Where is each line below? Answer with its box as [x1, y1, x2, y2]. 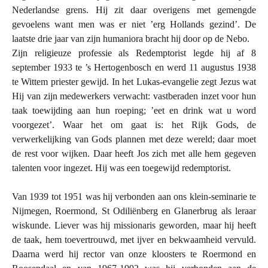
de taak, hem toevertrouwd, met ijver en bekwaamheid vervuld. [12, 234, 256, 245]
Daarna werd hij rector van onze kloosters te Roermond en [12, 248, 256, 259]
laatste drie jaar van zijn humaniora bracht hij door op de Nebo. [12, 33, 249, 44]
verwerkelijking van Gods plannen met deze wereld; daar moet [12, 133, 256, 144]
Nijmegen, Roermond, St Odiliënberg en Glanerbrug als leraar [12, 205, 256, 216]
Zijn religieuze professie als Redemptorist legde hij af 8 [12, 47, 256, 58]
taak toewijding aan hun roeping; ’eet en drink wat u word [12, 105, 256, 115]
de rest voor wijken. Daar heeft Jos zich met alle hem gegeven [12, 148, 256, 159]
